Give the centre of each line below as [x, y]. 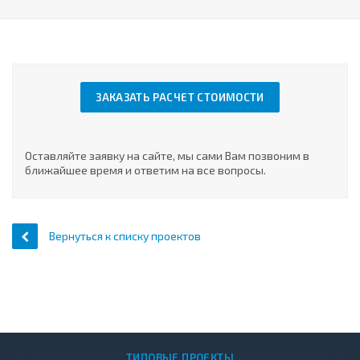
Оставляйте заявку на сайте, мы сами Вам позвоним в [167, 155]
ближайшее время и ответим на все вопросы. [145, 170]
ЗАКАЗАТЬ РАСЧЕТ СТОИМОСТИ [180, 97]
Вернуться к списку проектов [125, 236]
